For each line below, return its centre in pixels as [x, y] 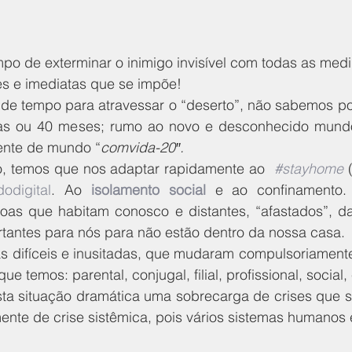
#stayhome [309, 168]
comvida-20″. [142, 147]
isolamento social [148, 189]
